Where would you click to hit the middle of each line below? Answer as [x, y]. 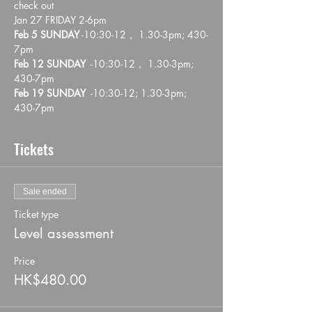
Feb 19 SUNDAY [50, 93]
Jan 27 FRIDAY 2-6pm [60, 20]
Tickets [34, 149]
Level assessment [64, 233]
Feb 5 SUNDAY [47, 34]
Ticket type [36, 214]
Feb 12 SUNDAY [50, 64]
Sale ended [45, 192]
